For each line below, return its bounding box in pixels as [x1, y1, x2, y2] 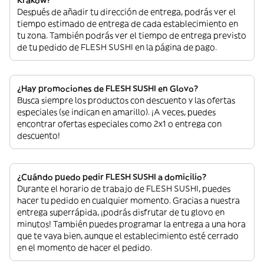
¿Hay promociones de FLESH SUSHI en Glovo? [17, 83, 198, 94]
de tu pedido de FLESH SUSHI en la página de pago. [17, 42, 217, 52]
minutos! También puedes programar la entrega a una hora [17, 219, 246, 229]
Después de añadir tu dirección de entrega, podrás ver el [17, 6, 236, 17]
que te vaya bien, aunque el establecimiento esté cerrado [17, 230, 239, 241]
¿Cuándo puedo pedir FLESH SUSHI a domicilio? [17, 171, 206, 182]
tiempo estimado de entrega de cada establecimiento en [17, 18, 238, 29]
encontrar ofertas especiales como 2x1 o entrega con [17, 118, 222, 129]
